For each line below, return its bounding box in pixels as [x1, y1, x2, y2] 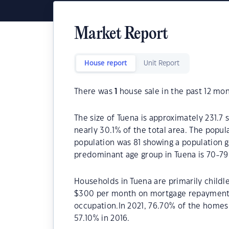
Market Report [74, 26, 168, 43]
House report [84, 60, 127, 66]
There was [74, 88, 115, 96]
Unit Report [144, 60, 179, 66]
